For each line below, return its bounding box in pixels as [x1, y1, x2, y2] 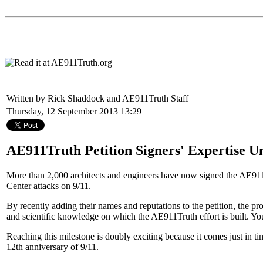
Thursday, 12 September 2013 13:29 [6, 106, 141, 116]
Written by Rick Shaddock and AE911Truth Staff [6, 93, 191, 103]
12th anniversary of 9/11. [6, 241, 99, 252]
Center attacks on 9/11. [6, 180, 91, 191]
